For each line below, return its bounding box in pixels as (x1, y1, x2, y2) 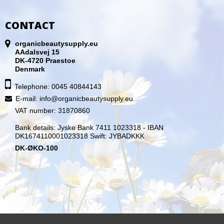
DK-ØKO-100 (15, 143, 58, 152)
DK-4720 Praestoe (15, 56, 75, 64)
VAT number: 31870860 (15, 106, 90, 114)
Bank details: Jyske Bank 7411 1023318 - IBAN (15, 123, 163, 131)
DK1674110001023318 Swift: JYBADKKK (15, 131, 144, 140)
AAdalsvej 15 (15, 47, 59, 56)
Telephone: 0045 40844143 (14, 82, 101, 90)
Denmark (15, 64, 45, 73)
